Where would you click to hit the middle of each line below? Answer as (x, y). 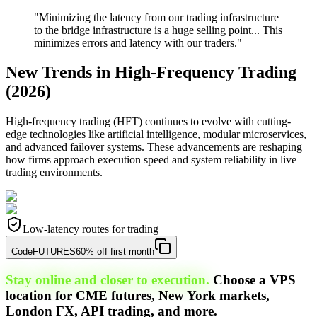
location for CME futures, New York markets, (138, 296)
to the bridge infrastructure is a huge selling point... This (158, 30)
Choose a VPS (254, 280)
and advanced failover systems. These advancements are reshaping (154, 147)
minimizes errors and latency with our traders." (138, 42)
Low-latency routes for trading (91, 229)
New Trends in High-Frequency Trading (151, 73)
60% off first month (115, 252)
